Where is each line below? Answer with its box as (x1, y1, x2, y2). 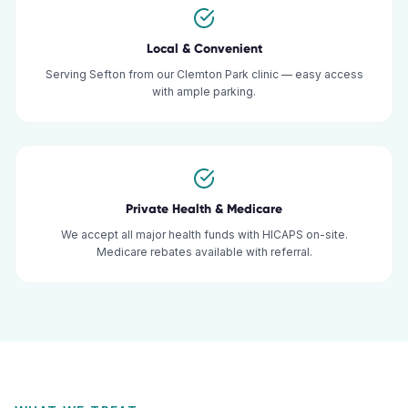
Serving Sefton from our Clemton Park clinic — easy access (45, 67, 363, 81)
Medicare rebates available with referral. (96, 245, 312, 259)
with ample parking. (152, 85, 256, 98)
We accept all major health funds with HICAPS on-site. (60, 228, 348, 241)
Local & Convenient (146, 41, 262, 56)
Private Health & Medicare (126, 201, 282, 217)
